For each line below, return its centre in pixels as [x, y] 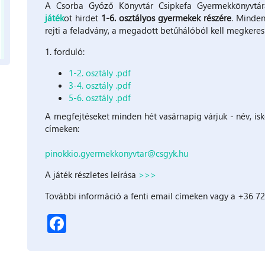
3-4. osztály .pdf [100, 85]
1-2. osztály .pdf [100, 72]
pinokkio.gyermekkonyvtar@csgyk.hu [117, 153]
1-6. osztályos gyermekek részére [167, 17]
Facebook [107, 220]
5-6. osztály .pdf [100, 97]
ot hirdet [83, 17]
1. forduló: [65, 51]
